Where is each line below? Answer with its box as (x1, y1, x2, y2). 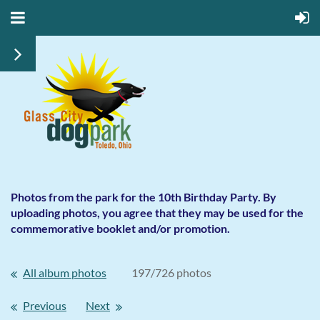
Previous (23, 299, 66, 312)
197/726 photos (131, 266, 211, 279)
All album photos (23, 266, 106, 279)
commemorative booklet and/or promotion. (11, 221, 232, 235)
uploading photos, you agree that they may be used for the (11, 206, 304, 219)
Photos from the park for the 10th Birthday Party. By (11, 190, 276, 204)
